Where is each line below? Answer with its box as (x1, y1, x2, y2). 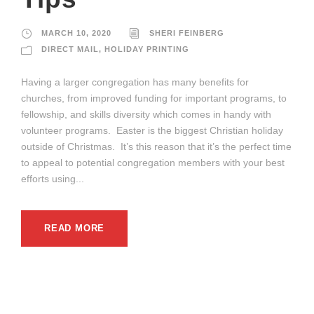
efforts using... (21, 172, 84, 184)
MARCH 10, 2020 (41, 28, 111, 37)
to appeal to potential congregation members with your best (21, 156, 285, 168)
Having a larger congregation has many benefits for (21, 76, 249, 88)
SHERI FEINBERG (149, 28, 224, 37)
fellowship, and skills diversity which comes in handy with (21, 108, 271, 120)
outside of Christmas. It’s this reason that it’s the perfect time (21, 140, 292, 152)
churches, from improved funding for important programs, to (21, 92, 287, 104)
